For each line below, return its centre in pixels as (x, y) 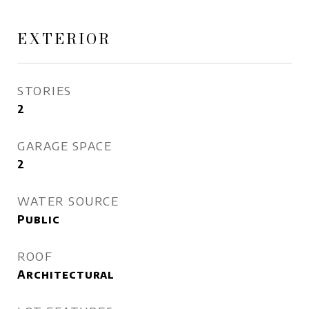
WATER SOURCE (68, 201)
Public (39, 219)
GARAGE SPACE (64, 146)
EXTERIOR (64, 39)
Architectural (66, 275)
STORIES (44, 90)
